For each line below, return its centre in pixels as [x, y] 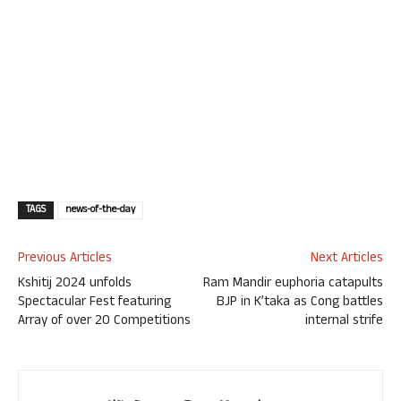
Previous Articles [65, 260]
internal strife [344, 322]
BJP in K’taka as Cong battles [300, 303]
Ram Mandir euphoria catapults [293, 285]
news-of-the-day [100, 211]
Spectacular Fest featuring [94, 303]
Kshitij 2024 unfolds [75, 285]
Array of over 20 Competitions [104, 322]
